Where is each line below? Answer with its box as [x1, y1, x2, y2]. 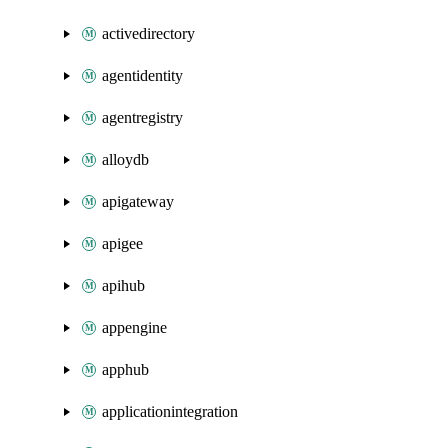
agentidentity [102, 67, 183, 84]
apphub [102, 361, 149, 378]
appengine [102, 319, 167, 336]
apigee [102, 235, 143, 252]
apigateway [102, 193, 174, 210]
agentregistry [102, 109, 183, 126]
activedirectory [102, 25, 195, 42]
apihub [102, 277, 145, 294]
